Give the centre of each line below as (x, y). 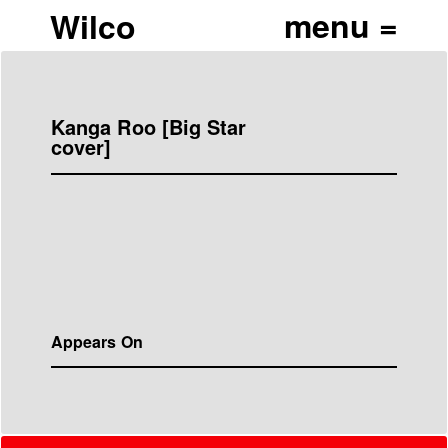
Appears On (97, 342)
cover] (81, 146)
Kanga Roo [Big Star (149, 126)
